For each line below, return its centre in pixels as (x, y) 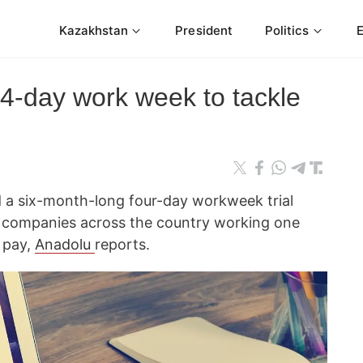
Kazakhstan (94, 30)
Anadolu (65, 244)
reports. (124, 244)
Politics (287, 30)
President (204, 30)
